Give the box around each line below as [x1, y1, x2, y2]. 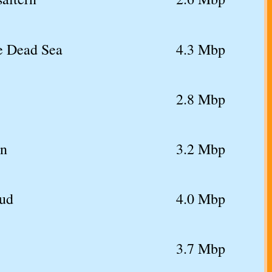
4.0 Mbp [176, 189, 225, 209]
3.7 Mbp [176, 239, 225, 259]
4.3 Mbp [176, 39, 225, 59]
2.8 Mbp [176, 89, 225, 109]
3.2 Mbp [176, 139, 225, 159]
